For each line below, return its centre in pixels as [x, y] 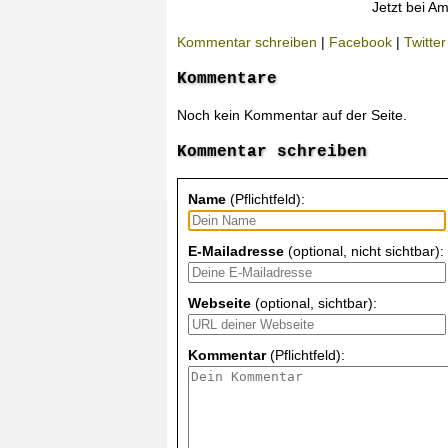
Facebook [360, 42]
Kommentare [227, 79]
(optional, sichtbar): [314, 302]
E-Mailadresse [236, 250]
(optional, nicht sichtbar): [364, 250]
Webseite [219, 302]
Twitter [425, 42]
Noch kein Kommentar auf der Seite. [292, 114]
